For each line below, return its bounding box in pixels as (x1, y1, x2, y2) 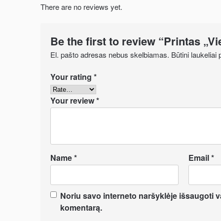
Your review (50, 95, 96, 106)
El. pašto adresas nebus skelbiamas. (50, 49, 169, 60)
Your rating (50, 71, 94, 82)
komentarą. (60, 202, 102, 213)
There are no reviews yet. (40, 1, 122, 12)
